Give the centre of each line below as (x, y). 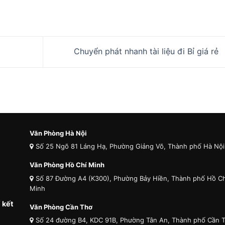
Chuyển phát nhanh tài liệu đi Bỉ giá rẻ (147, 51)
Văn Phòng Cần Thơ (61, 207)
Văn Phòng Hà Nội (58, 133)
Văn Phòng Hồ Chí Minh (67, 165)
